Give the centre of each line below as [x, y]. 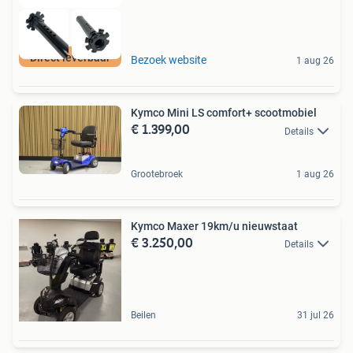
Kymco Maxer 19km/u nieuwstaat [214, 226]
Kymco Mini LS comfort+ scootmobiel [286, 113]
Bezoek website [169, 60]
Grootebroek [157, 174]
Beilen [143, 315]
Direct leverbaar [70, 58]
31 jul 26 [316, 315]
